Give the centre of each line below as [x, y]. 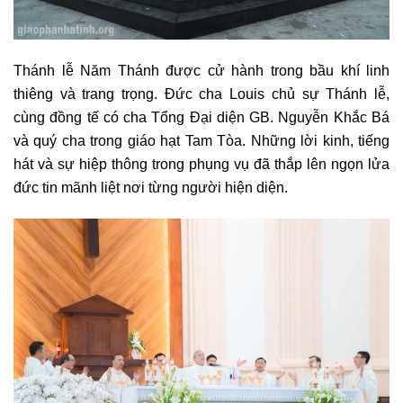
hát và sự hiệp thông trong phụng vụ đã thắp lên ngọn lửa [201, 164]
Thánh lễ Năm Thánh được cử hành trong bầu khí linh [201, 71]
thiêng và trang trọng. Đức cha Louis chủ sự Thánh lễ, [201, 94]
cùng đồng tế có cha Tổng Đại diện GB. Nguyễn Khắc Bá [201, 117]
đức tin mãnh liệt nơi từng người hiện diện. [151, 188]
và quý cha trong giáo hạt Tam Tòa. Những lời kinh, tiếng [201, 141]
